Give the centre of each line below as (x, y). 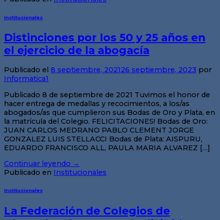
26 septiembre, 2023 (159, 70)
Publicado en (29, 172)
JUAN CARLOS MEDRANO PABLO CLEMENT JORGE (99, 130)
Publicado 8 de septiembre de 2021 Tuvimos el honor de (107, 95)
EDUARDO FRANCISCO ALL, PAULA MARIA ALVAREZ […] (107, 148)
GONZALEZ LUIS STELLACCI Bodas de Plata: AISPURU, (103, 139)
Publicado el (27, 70)
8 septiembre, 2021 (86, 70)
